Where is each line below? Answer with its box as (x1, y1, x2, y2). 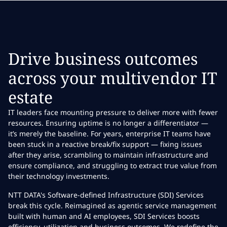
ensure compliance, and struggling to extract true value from (8, 161, 217, 170)
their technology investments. (8, 171, 109, 181)
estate (8, 86, 53, 108)
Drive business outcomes (8, 48, 198, 69)
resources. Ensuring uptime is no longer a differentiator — (8, 118, 208, 128)
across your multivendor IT (8, 67, 217, 89)
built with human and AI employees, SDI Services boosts (8, 211, 200, 221)
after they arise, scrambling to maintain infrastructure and (8, 150, 208, 160)
